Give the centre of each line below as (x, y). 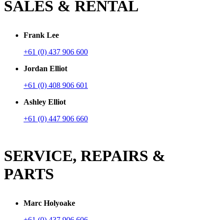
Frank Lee (41, 35)
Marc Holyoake (49, 203)
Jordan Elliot (45, 68)
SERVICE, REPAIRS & (85, 155)
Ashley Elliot (45, 102)
